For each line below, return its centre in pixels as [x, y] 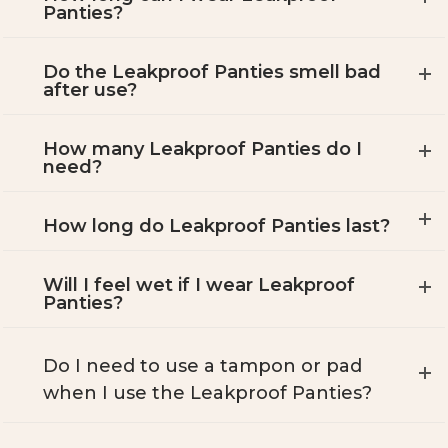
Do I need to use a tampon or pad [202, 366]
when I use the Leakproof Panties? [207, 393]
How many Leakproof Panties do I [202, 149]
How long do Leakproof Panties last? [216, 226]
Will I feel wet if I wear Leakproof [199, 285]
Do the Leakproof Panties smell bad [212, 72]
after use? [90, 90]
